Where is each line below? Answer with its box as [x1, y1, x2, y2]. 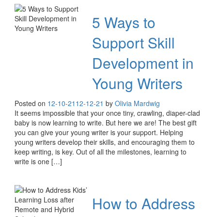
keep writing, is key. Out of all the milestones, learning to [15, 147, 186, 157]
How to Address [92, 193, 195, 214]
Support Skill [92, 32, 175, 53]
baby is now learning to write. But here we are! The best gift [15, 118, 197, 128]
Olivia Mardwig [115, 98, 160, 108]
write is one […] [15, 156, 62, 167]
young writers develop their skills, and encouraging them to [15, 137, 195, 147]
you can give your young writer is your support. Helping [15, 127, 183, 138]
